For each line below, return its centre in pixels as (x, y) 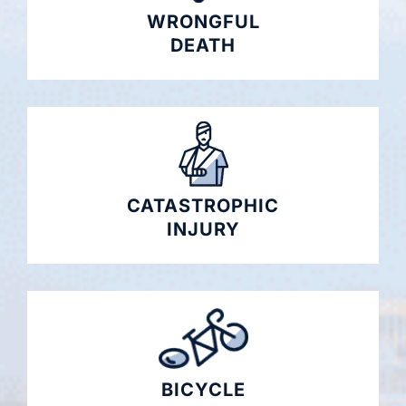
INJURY (203, 230)
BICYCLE (203, 390)
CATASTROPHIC (203, 206)
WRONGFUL (203, 22)
